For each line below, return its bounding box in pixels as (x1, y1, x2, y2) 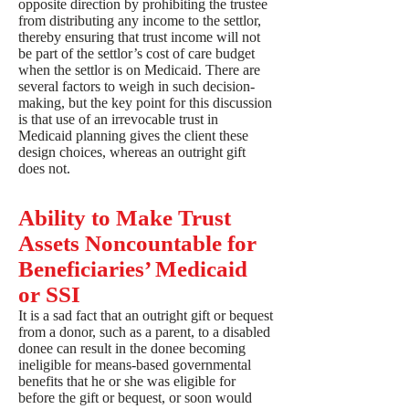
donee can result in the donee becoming (18, 341, 246, 356)
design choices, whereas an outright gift (18, 144, 246, 160)
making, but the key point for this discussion (18, 95, 272, 110)
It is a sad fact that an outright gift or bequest (18, 308, 273, 323)
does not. (18, 161, 70, 176)
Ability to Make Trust (18, 205, 231, 230)
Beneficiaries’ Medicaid (18, 257, 247, 281)
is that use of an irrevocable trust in (18, 111, 218, 127)
